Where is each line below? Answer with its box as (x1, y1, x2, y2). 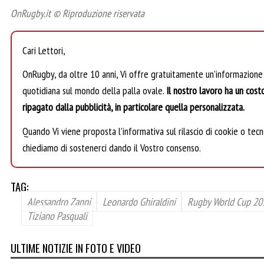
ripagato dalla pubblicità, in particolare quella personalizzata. (22, 100, 245, 114)
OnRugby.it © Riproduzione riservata (11, 6, 144, 21)
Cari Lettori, (22, 44, 65, 58)
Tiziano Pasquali (27, 208, 87, 223)
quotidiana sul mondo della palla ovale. (22, 84, 166, 98)
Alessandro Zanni (27, 194, 91, 209)
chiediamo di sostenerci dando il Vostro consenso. (22, 140, 201, 154)
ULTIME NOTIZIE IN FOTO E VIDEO (11, 239, 141, 256)
